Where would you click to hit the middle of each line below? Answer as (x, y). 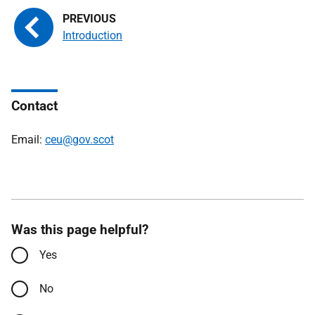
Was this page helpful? (80, 230)
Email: (28, 140)
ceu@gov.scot (79, 140)
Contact (34, 106)
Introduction (92, 36)
